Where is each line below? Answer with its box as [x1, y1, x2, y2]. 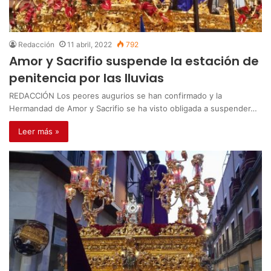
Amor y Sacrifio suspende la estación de [9, 52, 259, 70]
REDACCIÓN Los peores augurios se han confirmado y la [9, 90, 222, 100]
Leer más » [18, 126, 59, 136]
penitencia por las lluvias [9, 69, 164, 87]
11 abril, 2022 [67, 39, 112, 49]
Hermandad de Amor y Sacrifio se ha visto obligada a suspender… [9, 103, 257, 113]
